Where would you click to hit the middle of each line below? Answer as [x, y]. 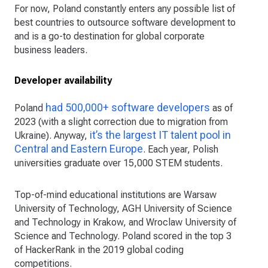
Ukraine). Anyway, [52, 135]
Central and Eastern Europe [79, 148]
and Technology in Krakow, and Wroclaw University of [125, 222]
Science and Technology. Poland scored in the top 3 [123, 236]
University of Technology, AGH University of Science [123, 208]
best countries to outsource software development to [125, 22]
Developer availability [63, 80]
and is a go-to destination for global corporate [109, 36]
